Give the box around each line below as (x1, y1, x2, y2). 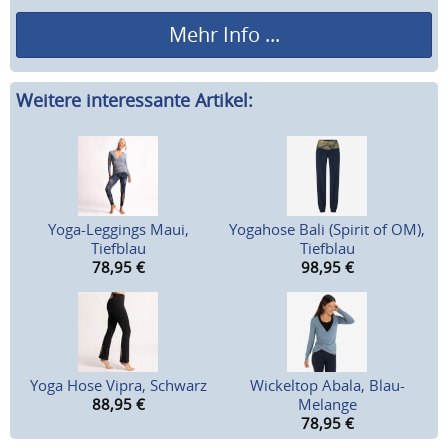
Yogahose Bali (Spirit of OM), (229, 219, 425, 240)
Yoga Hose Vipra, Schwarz (29, 375, 207, 396)
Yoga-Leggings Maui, (47, 219, 189, 240)
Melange (297, 394, 357, 415)
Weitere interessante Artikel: (16, 88, 253, 113)
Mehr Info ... (168, 20, 280, 48)
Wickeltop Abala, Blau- (249, 375, 405, 396)
